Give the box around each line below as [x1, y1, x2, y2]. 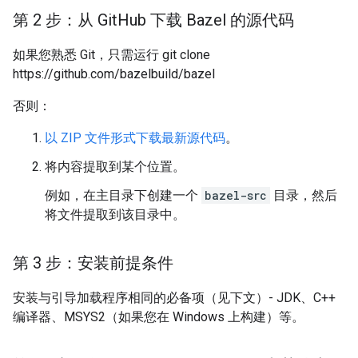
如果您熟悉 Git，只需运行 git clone [13, 47, 210, 62]
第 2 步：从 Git [13, 10, 117, 30]
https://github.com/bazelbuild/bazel [13, 66, 215, 82]
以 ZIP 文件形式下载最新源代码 [45, 130, 225, 145]
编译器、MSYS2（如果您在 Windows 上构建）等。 [13, 309, 304, 324]
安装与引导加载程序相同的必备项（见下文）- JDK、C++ [13, 290, 336, 305]
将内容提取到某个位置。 [45, 159, 185, 174]
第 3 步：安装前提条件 [13, 253, 173, 272]
